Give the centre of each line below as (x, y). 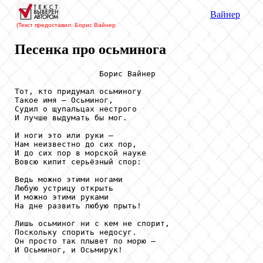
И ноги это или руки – (64, 135)
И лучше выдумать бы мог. (71, 117)
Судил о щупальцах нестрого (76, 109)
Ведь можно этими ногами (69, 179)
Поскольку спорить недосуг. (76, 232)
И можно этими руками (64, 197)
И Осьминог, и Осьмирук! (69, 249)
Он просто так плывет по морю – (87, 241)
